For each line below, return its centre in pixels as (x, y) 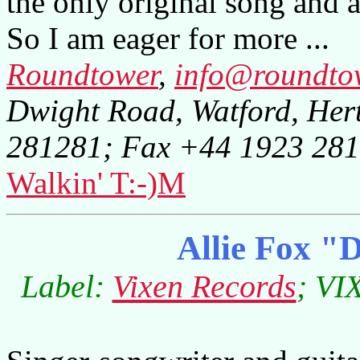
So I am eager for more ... (168, 38)
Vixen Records (204, 286)
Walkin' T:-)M (96, 182)
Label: (66, 286)
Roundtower (82, 74)
